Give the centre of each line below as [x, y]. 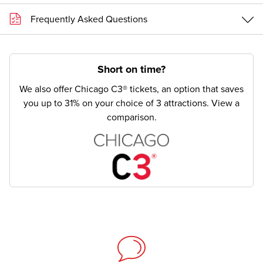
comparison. [131, 118]
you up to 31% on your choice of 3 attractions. [117, 104]
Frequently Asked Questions [89, 19]
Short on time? [131, 70]
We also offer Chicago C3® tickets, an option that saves [131, 90]
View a [225, 104]
